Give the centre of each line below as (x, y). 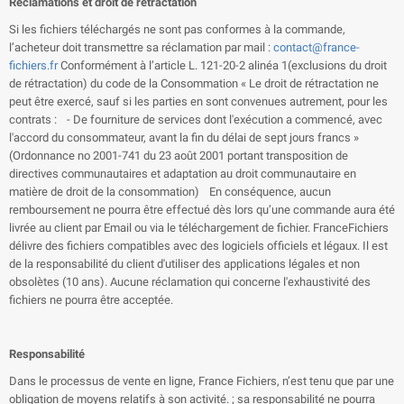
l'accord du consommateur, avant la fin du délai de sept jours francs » (189, 138)
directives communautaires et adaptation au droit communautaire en (183, 174)
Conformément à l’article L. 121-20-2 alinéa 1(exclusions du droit (222, 65)
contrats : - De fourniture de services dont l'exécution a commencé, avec (196, 119)
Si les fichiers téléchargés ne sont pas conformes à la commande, (177, 29)
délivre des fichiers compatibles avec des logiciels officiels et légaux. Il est (198, 246)
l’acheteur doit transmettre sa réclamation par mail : (141, 47)
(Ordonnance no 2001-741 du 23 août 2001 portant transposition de (179, 156)
